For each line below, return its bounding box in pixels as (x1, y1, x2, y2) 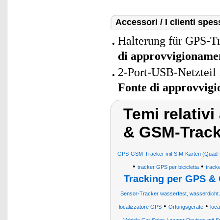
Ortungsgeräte (168, 204, 203, 210)
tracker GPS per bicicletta (137, 164, 199, 170)
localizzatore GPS (119, 204, 162, 210)
